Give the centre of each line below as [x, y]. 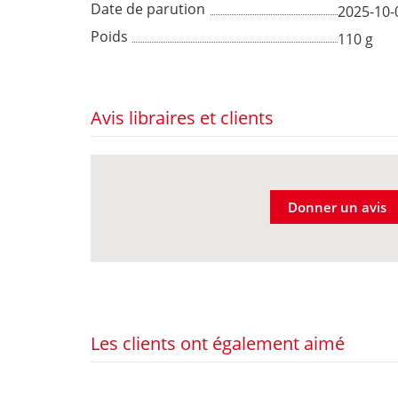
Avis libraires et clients [182, 118]
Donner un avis [337, 207]
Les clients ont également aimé [218, 344]
